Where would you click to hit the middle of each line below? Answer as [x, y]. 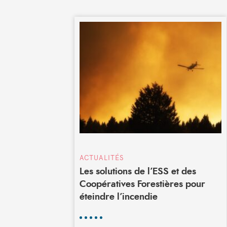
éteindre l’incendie [119, 197]
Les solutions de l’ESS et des [138, 172]
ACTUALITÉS [102, 158]
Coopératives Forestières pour [142, 184]
